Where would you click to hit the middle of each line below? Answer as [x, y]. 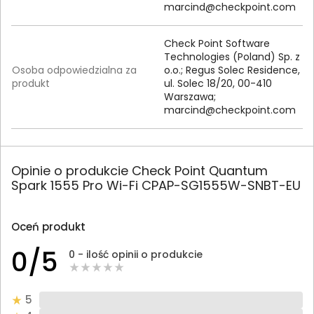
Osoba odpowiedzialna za [74, 70]
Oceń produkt [48, 226]
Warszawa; [190, 96]
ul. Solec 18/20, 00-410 [218, 83]
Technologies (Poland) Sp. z [232, 56]
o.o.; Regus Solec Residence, [232, 70]
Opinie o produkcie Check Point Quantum [139, 170]
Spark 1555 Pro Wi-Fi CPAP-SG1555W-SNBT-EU [156, 185]
